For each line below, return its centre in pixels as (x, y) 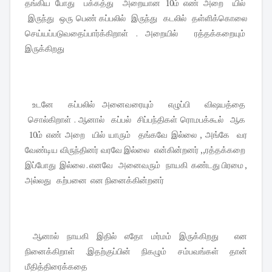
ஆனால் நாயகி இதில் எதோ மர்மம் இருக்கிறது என (136, 236)
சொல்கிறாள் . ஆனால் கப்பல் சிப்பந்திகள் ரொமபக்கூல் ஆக (136, 120)
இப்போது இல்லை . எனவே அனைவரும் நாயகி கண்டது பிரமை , (136, 165)
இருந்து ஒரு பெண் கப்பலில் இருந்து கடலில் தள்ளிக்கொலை (136, 18)
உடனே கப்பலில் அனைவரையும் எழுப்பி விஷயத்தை (136, 104)
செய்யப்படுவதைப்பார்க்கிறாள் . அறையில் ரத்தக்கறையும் (136, 33)
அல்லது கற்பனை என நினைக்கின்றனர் (95, 180)
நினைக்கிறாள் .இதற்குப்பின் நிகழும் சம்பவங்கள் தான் (136, 251)
